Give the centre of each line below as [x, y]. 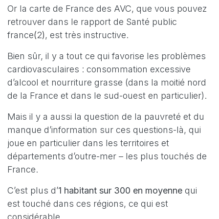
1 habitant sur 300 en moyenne [121, 190]
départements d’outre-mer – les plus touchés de [107, 156]
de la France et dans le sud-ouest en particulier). [107, 95]
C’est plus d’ [33, 190]
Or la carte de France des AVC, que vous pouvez [107, 8]
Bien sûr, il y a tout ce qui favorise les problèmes [107, 56]
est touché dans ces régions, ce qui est [88, 203]
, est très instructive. [87, 35]
